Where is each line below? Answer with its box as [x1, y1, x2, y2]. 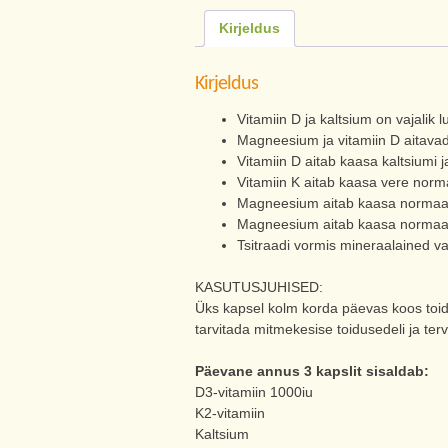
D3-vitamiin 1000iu [194, 384, 313, 401]
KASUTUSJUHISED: [194, 279, 323, 296]
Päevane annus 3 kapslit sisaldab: [194, 363, 429, 380]
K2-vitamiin [194, 405, 265, 422]
